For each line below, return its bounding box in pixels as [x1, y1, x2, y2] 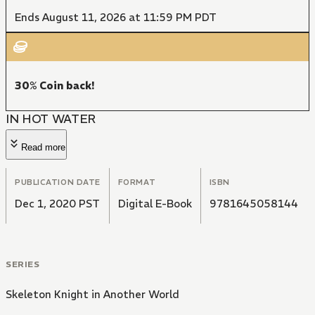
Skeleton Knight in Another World [6, 288, 179, 302]
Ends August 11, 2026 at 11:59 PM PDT [15, 11, 217, 25]
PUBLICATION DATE [15, 177, 101, 188]
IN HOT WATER [6, 111, 96, 127]
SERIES [6, 259, 40, 270]
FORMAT [117, 177, 156, 188]
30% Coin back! [15, 79, 95, 93]
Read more [21, 142, 65, 153]
